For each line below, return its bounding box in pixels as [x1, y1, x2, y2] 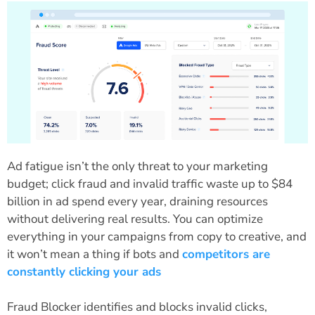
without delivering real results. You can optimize [7, 210, 263, 227]
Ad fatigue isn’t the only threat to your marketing [7, 157, 268, 174]
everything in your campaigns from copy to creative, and [7, 228, 307, 245]
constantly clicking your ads [7, 263, 161, 280]
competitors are [182, 245, 270, 262]
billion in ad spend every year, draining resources [7, 193, 268, 210]
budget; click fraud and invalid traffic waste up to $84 [7, 175, 292, 192]
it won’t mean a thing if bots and [7, 245, 182, 262]
